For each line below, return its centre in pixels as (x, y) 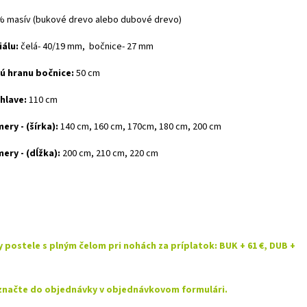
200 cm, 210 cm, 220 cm (109, 153)
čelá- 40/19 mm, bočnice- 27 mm (86, 47)
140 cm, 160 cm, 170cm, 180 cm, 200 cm (140, 127)
